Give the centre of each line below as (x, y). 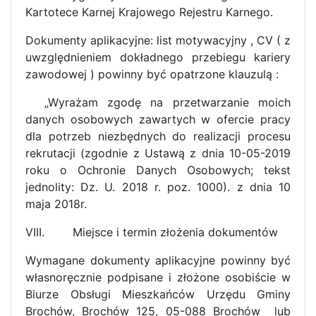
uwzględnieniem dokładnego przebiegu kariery (158, 57)
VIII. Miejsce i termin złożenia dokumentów (152, 232)
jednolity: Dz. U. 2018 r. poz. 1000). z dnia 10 (158, 187)
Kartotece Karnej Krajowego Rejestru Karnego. (149, 12)
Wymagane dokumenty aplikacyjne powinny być (158, 260)
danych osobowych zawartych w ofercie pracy (158, 119)
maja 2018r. (56, 203)
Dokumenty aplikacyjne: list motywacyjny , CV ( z (158, 40)
